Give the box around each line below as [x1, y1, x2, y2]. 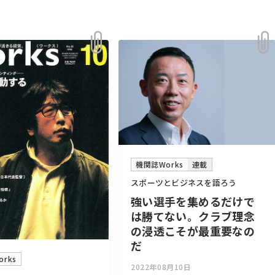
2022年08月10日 [131, 261, 192, 273]
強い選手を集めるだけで [131, 193, 255, 210]
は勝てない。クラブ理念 [131, 208, 255, 225]
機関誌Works [136, 159, 184, 170]
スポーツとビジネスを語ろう [131, 177, 237, 189]
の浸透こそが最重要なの [131, 223, 255, 239]
